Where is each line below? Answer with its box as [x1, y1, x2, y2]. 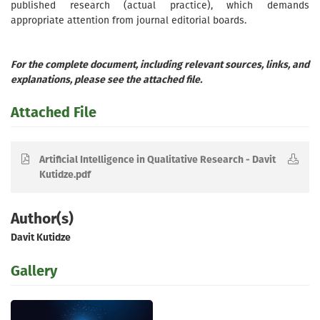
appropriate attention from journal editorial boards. [11, 14, 246, 26]
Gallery [11, 262, 57, 279]
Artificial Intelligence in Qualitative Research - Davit [39, 154, 276, 166]
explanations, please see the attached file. [11, 74, 202, 86]
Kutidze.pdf [39, 169, 91, 181]
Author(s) [11, 209, 74, 228]
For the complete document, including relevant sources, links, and [11, 59, 309, 71]
